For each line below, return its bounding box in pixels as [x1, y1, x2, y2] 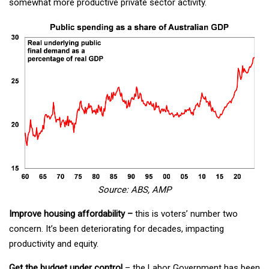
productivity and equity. [9, 238, 98, 250]
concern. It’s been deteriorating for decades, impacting [9, 223, 224, 235]
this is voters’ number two [135, 208, 238, 220]
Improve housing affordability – [9, 208, 135, 220]
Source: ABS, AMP [98, 184, 171, 196]
